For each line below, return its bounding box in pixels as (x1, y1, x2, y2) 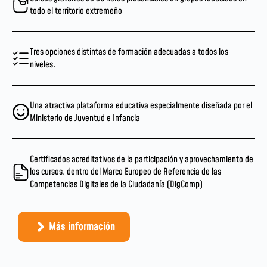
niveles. (30, 58, 55, 71)
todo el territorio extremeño (30, 5, 122, 17)
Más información (49, 219, 115, 234)
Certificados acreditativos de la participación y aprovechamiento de (30, 153, 253, 166)
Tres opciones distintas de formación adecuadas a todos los (30, 46, 228, 58)
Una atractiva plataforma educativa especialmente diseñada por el (30, 100, 252, 112)
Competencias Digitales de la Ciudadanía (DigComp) (30, 178, 203, 191)
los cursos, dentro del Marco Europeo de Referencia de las (30, 166, 221, 178)
